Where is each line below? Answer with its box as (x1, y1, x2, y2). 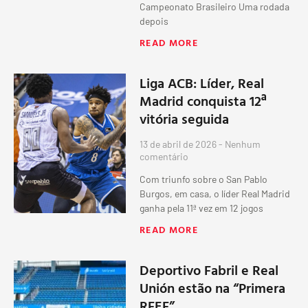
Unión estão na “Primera (140, 276, 286, 298)
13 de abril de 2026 (140, 137, 219, 150)
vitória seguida (140, 107, 230, 129)
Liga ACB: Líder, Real (140, 71, 265, 93)
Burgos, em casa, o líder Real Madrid (140, 187, 291, 199)
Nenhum (223, 137, 261, 150)
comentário (140, 150, 189, 162)
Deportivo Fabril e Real (140, 258, 279, 280)
